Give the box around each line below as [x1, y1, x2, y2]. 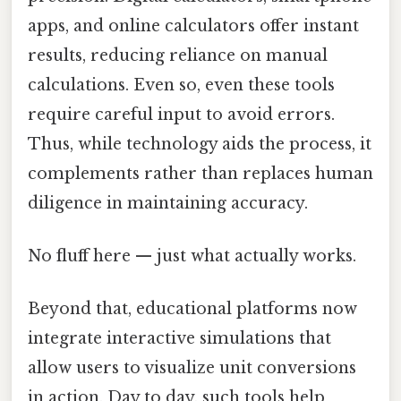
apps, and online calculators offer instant [28, 15, 359, 36]
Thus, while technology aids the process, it [28, 133, 371, 154]
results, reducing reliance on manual [28, 45, 328, 65]
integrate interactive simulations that [28, 328, 331, 349]
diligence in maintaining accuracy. [28, 192, 308, 213]
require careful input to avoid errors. [28, 104, 335, 124]
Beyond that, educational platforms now [28, 299, 357, 320]
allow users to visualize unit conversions [28, 358, 356, 379]
